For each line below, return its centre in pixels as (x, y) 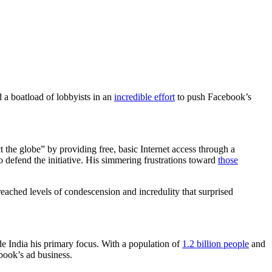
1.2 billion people (216, 244)
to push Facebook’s (213, 97)
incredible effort (144, 97)
